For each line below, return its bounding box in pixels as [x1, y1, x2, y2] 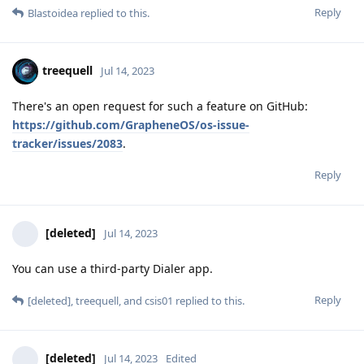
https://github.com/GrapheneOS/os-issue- [12, 116, 249, 132]
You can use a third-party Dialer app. [12, 260, 213, 276]
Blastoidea [28, 5, 78, 20]
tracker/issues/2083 [12, 135, 123, 151]
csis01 [145, 292, 173, 308]
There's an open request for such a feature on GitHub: [12, 97, 308, 114]
